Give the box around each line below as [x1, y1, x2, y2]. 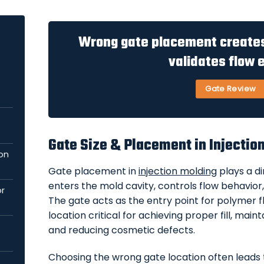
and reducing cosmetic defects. [48, 223, 195, 237]
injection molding [138, 164, 217, 179]
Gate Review [205, 83, 256, 94]
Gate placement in [48, 164, 138, 179]
